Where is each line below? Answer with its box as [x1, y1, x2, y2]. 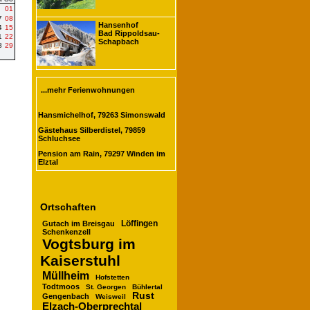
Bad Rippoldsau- [98, 29, 160, 37]
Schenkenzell [42, 227, 91, 236]
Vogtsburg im [42, 235, 136, 252]
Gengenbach [42, 291, 89, 300]
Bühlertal [132, 282, 163, 291]
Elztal [38, 158, 58, 166]
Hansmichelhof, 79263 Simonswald [38, 111, 165, 119]
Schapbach [98, 37, 139, 46]
